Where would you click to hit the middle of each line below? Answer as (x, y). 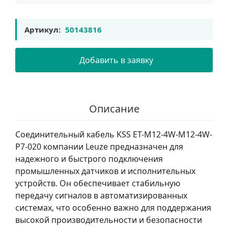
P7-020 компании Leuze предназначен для (99, 147)
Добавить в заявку (116, 60)
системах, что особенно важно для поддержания (113, 208)
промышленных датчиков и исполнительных (105, 171)
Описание (114, 109)
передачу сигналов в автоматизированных (101, 195)
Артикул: (42, 30)
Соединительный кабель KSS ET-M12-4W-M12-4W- (114, 134)
